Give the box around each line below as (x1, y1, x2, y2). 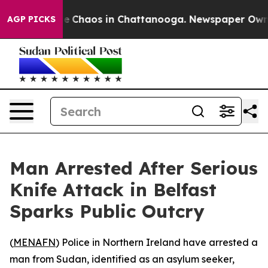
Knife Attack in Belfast (10, 178, 217, 201)
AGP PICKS (7, 14, 56, 25)
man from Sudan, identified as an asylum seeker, (10, 253, 234, 265)
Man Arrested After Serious (10, 157, 258, 179)
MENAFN (13, 236, 56, 248)
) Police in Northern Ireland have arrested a (56, 236, 258, 248)
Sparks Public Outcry (10, 200, 205, 223)
